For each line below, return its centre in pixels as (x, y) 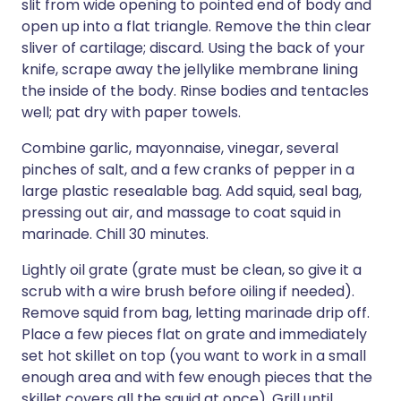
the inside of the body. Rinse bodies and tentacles (195, 91)
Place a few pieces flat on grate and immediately (194, 334)
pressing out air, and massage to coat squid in (181, 213)
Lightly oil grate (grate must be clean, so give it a (192, 270)
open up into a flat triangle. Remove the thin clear (196, 26)
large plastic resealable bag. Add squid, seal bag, (192, 191)
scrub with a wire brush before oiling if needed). (188, 291)
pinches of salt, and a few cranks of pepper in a (188, 170)
